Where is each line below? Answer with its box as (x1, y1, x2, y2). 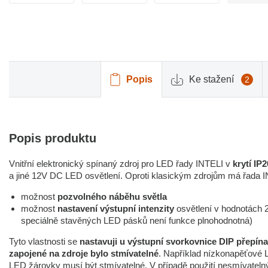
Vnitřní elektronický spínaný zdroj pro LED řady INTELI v (9, 159, 233, 169)
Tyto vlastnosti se (9, 236, 80, 246)
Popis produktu (9, 132, 96, 145)
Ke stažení (188, 74, 234, 84)
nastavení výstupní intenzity (57, 203, 174, 214)
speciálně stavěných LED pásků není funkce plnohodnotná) (21, 215, 252, 226)
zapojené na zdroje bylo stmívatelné (9, 248, 159, 258)
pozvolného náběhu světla (57, 191, 167, 202)
